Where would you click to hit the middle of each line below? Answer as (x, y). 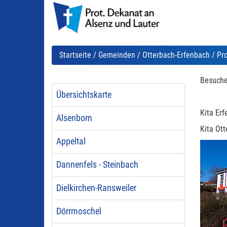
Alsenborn (74, 118)
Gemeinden (117, 55)
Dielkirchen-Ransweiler (96, 188)
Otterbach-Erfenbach (176, 55)
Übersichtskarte (84, 95)
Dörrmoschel (79, 211)
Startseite (75, 55)
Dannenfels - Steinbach (97, 165)
